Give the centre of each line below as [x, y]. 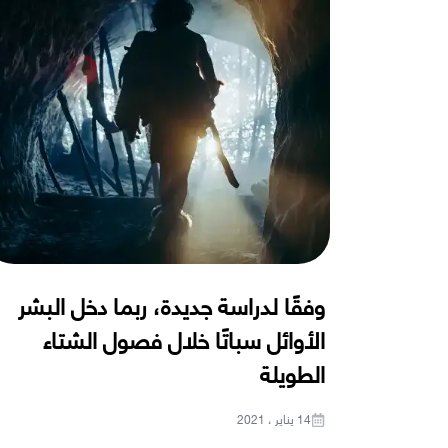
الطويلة [292, 372]
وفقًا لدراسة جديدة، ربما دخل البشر [171, 304]
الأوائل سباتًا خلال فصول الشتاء [183, 338]
